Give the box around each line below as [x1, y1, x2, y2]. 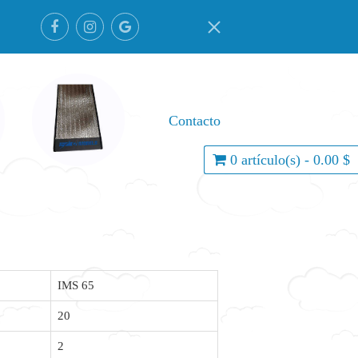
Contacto [169, 113, 221, 129]
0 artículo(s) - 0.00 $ [230, 152, 350, 168]
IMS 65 [58, 279, 94, 292]
